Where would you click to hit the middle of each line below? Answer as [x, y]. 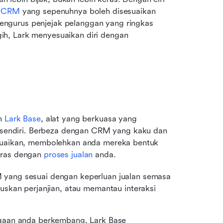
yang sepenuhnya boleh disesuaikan [88, 11]
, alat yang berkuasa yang [89, 119]
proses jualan [68, 155]
